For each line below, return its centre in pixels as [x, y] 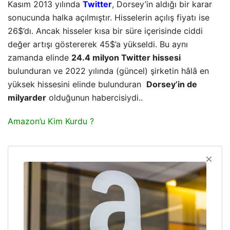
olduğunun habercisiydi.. [94, 97]
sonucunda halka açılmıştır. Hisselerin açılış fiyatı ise [109, 17]
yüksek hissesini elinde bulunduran [77, 84]
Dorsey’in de [172, 84]
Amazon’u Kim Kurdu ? [51, 121]
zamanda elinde [40, 57]
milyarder [27, 97]
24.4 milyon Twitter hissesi [126, 57]
